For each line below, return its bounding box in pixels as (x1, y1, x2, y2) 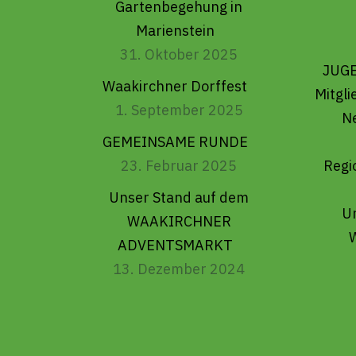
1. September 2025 (114, 101, 243, 120)
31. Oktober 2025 (120, 45, 238, 64)
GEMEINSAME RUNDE (102, 133, 248, 152)
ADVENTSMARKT (117, 236, 233, 255)
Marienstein (135, 21, 215, 41)
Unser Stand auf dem (109, 188, 250, 207)
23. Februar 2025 (121, 157, 238, 176)
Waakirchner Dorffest (103, 77, 248, 96)
